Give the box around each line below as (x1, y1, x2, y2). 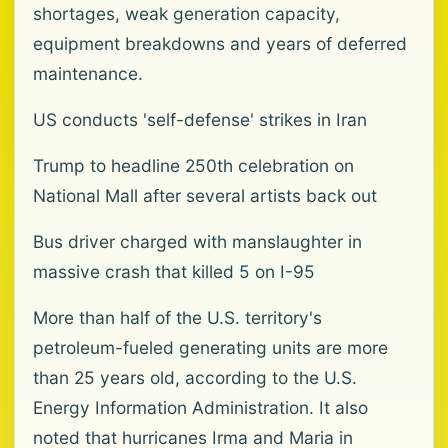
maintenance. (33, 63, 143, 84)
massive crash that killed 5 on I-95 (33, 261, 315, 282)
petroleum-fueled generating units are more (33, 337, 388, 358)
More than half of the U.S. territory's (33, 307, 322, 328)
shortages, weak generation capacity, (33, 3, 340, 24)
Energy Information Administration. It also (33, 397, 368, 418)
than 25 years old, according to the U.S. (33, 367, 357, 388)
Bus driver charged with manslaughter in (33, 231, 362, 252)
